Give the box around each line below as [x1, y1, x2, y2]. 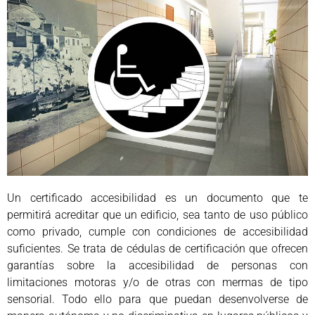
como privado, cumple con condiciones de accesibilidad [7, 225, 308, 239]
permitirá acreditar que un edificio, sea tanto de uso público [7, 208, 308, 222]
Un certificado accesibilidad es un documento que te [7, 191, 308, 205]
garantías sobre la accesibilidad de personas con [7, 259, 308, 273]
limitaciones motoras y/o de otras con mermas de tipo [7, 276, 308, 290]
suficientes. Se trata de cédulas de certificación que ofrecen [7, 242, 308, 256]
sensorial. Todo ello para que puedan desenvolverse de [7, 292, 308, 307]
